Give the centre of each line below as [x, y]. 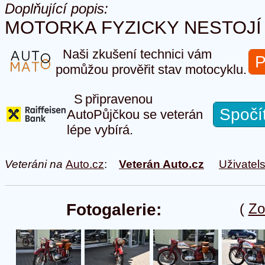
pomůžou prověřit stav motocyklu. [151, 70]
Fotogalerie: [114, 210]
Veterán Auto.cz [161, 164]
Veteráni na [35, 164]
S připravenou [110, 99]
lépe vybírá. [100, 130]
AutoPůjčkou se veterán [135, 114]
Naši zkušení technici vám [134, 54]
